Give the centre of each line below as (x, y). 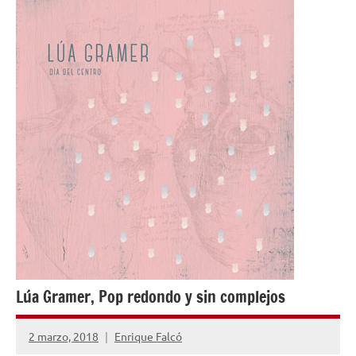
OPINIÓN (49, 11)
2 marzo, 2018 (64, 336)
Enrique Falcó (148, 336)
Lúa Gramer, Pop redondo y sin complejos (151, 297)
